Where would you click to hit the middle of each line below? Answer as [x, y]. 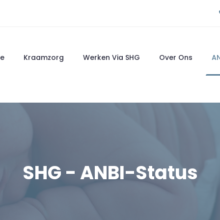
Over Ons [176, 57]
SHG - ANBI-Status [110, 173]
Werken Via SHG [111, 57]
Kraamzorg [44, 57]
